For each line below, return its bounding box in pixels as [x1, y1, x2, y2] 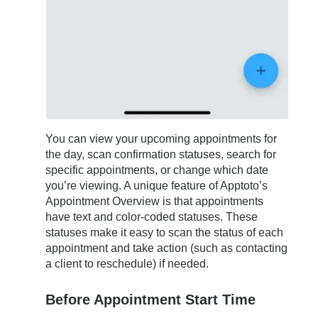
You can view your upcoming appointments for [45, 133, 278, 146]
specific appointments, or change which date [45, 164, 269, 177]
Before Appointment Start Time [45, 291, 256, 307]
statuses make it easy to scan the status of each [45, 226, 284, 239]
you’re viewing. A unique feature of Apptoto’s [45, 180, 268, 192]
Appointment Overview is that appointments [45, 195, 264, 208]
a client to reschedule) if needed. [45, 258, 209, 270]
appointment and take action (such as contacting [45, 242, 288, 255]
